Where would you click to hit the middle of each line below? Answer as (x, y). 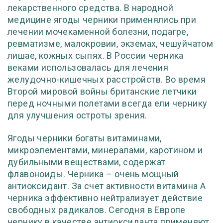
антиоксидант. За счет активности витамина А (107, 186)
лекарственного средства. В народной (90, 8)
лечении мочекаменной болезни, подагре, (98, 32)
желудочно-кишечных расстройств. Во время (107, 79)
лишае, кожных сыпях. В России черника (96, 56)
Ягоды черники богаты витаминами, (85, 138)
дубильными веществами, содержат (87, 162)
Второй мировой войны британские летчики (102, 91)
